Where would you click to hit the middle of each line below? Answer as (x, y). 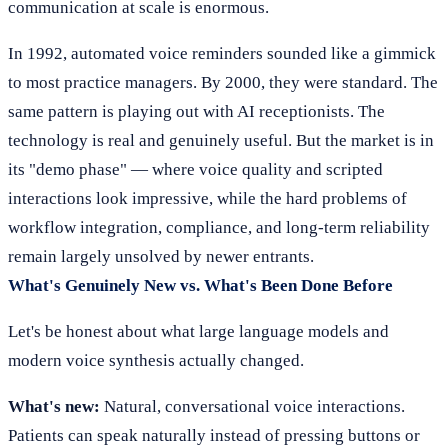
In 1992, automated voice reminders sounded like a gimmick (222, 53)
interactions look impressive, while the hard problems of (207, 198)
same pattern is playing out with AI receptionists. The (196, 111)
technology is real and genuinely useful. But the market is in (221, 140)
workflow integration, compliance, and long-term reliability (219, 227)
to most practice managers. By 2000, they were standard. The (223, 82)
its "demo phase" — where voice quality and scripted (195, 169)
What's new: (54, 406)
